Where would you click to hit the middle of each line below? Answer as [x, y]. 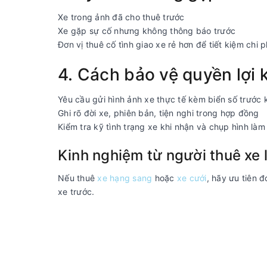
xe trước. [76, 192]
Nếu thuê [78, 178]
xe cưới [192, 178]
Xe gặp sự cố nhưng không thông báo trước [147, 31]
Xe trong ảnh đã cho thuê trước [121, 17]
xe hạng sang [125, 178]
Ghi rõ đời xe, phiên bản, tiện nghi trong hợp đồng [159, 113]
